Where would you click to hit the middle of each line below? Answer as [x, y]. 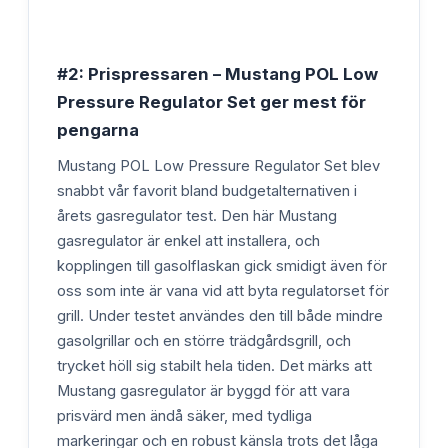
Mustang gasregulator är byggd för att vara [203, 391]
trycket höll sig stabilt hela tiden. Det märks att [214, 366]
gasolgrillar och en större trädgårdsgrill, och [204, 341]
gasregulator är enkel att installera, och [188, 241]
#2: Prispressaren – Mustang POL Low [217, 74]
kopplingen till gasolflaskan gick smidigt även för [222, 266]
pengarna [98, 130]
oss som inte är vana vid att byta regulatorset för [223, 291]
